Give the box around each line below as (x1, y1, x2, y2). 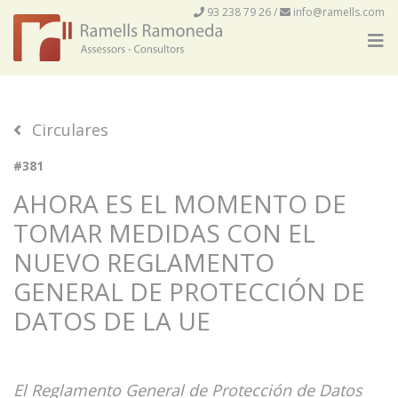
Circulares (32, 119, 108, 140)
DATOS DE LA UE (13, 304, 211, 338)
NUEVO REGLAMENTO (13, 245, 275, 279)
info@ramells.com (293, 4, 385, 20)
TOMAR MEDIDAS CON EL (13, 216, 315, 250)
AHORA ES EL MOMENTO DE (13, 187, 346, 220)
